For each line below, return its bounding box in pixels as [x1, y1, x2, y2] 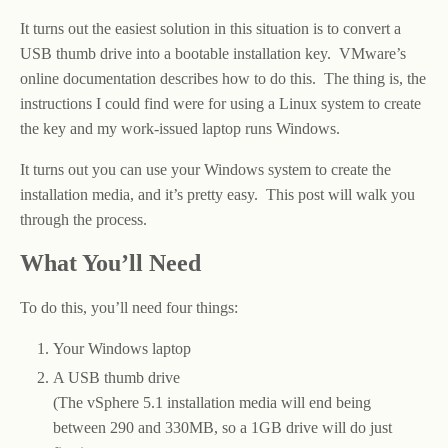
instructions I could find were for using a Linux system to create [20, 95, 421, 112]
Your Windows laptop [52, 340, 191, 357]
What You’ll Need [20, 250, 201, 276]
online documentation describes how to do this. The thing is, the [20, 70, 426, 87]
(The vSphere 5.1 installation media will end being [52, 394, 371, 412]
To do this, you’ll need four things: [20, 299, 238, 316]
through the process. [20, 211, 147, 228]
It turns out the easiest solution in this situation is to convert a [20, 20, 401, 37]
